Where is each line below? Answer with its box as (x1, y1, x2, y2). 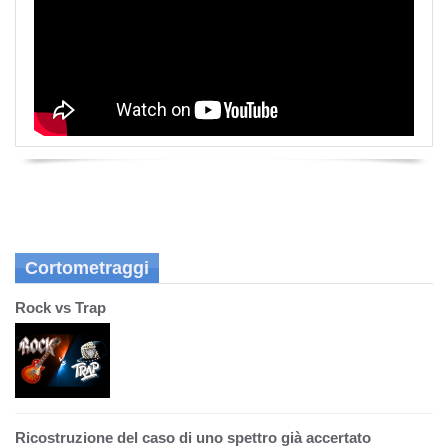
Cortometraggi (25, 258, 149, 278)
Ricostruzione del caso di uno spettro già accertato (15, 429, 371, 446)
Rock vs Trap (15, 299, 106, 316)
